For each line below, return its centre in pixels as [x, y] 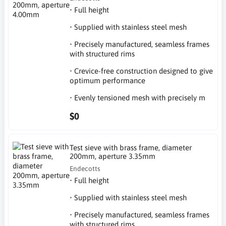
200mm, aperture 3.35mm [113, 156]
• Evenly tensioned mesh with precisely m [138, 97]
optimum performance [108, 80]
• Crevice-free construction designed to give [142, 71]
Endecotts [85, 168]
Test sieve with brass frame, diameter [131, 148]
